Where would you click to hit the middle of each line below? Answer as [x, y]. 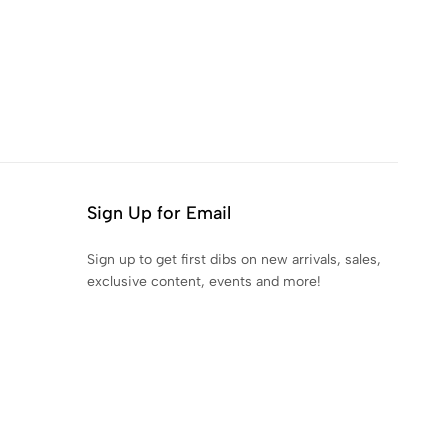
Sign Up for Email [159, 213]
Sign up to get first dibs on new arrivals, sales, [234, 259]
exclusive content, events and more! [204, 281]
